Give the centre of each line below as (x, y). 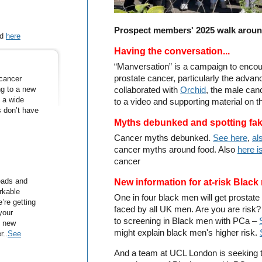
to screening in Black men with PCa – (187, 221)
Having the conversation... (172, 51)
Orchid (193, 90)
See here (230, 138)
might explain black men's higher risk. (187, 233)
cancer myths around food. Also (176, 150)
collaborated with (147, 90)
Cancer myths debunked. (163, 138)
